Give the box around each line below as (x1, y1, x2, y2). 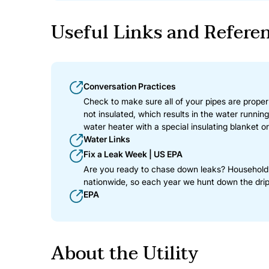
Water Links (83, 133, 130, 144)
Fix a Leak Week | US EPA (83, 149, 183, 160)
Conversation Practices (83, 80, 176, 91)
